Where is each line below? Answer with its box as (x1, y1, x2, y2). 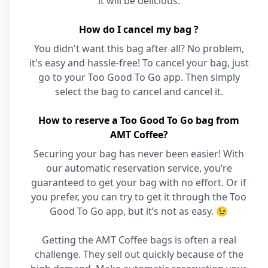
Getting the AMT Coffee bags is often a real (41, 233, 236, 246)
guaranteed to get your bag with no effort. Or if (31, 176, 246, 189)
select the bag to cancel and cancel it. (54, 85, 223, 98)
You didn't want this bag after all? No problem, (33, 42, 244, 55)
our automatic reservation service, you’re (45, 162, 232, 175)
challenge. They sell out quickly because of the (34, 248, 243, 261)
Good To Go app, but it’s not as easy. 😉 (50, 205, 228, 218)
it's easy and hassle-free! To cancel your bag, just (29, 56, 249, 69)
